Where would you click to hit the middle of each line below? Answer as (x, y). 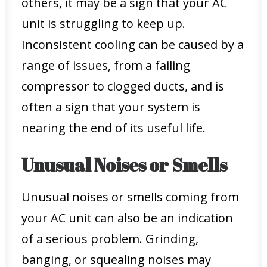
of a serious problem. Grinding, (110, 239)
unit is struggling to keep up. (103, 24)
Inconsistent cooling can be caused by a (133, 44)
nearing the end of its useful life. (114, 128)
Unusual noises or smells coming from (130, 197)
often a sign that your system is (111, 107)
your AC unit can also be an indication (127, 218)
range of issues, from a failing (106, 65)
